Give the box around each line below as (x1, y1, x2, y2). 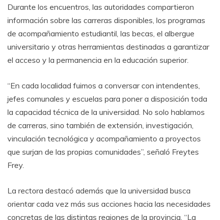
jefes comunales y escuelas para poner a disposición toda (7, 93, 207, 104)
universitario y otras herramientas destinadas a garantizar (7, 41, 209, 52)
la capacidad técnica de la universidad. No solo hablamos (7, 107, 205, 117)
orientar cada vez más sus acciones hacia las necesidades (7, 198, 211, 209)
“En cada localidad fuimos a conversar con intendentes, (7, 80, 200, 90)
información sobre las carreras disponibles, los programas (7, 15, 205, 25)
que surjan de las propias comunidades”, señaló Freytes (7, 146, 199, 157)
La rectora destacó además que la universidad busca (7, 185, 191, 195)
